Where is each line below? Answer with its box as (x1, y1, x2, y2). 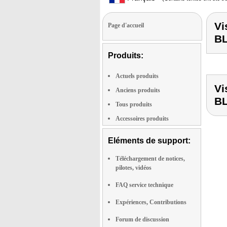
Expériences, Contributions (116, 199, 186, 206)
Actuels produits (116, 72, 159, 80)
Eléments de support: (108, 136, 191, 145)
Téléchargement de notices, (116, 155, 185, 162)
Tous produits (116, 101, 152, 108)
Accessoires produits (116, 115, 169, 122)
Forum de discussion (116, 216, 169, 223)
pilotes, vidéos (116, 164, 152, 171)
